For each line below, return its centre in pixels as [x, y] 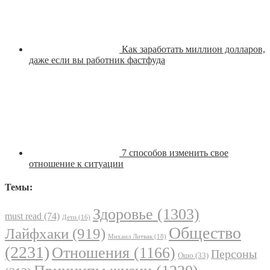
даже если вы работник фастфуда [97, 60]
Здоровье [123, 215]
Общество [205, 233]
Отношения [91, 253]
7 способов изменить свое [175, 152]
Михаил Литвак [130, 237]
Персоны [234, 254]
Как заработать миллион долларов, [193, 49]
